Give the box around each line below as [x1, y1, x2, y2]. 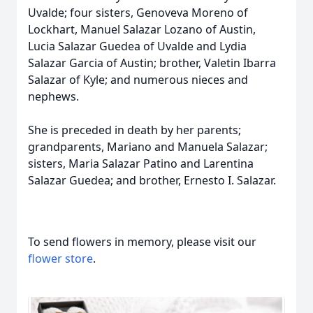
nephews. [28, 89, 85, 104]
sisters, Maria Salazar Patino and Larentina [28, 156, 254, 171]
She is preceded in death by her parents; [28, 122, 241, 138]
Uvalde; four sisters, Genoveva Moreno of [28, 5, 248, 20]
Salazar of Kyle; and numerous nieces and [28, 72, 248, 87]
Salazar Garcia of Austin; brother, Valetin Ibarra [28, 55, 276, 71]
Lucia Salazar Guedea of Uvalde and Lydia [28, 38, 247, 54]
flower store [28, 251, 93, 266]
